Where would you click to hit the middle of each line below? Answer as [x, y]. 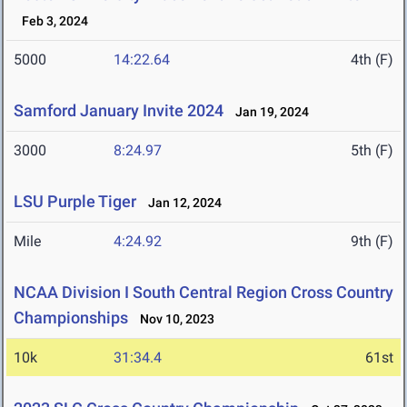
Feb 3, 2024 [51, 21]
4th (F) [372, 60]
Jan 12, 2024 [181, 203]
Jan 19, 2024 [268, 112]
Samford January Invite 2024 [119, 111]
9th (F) [372, 242]
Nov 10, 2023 [173, 319]
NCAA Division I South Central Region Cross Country [203, 293]
